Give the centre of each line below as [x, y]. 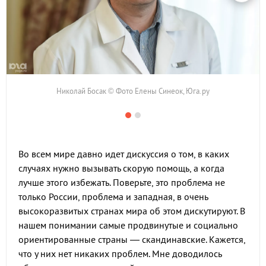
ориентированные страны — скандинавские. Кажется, [132, 239]
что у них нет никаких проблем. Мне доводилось [120, 254]
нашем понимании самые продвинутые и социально [128, 225]
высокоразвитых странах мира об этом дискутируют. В [132, 211]
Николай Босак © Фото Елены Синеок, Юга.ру [133, 91]
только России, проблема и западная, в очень [113, 197]
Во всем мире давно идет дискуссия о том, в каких [124, 154]
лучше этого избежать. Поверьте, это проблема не [122, 182]
